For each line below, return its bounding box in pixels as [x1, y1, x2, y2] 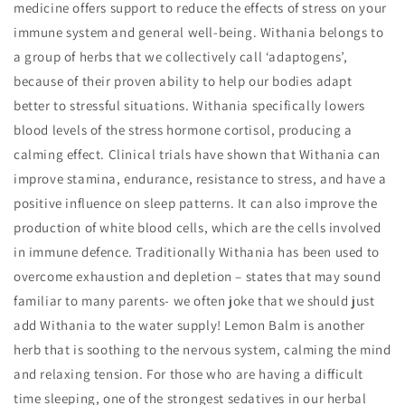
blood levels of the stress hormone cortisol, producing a [14, 121, 353, 138]
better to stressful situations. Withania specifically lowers [14, 97, 366, 114]
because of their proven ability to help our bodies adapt [14, 72, 353, 89]
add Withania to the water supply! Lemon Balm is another [14, 316, 366, 334]
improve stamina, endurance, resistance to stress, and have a [14, 170, 388, 187]
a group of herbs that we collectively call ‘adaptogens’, [14, 48, 348, 65]
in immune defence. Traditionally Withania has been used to [14, 243, 380, 260]
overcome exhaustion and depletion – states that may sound [14, 268, 381, 285]
